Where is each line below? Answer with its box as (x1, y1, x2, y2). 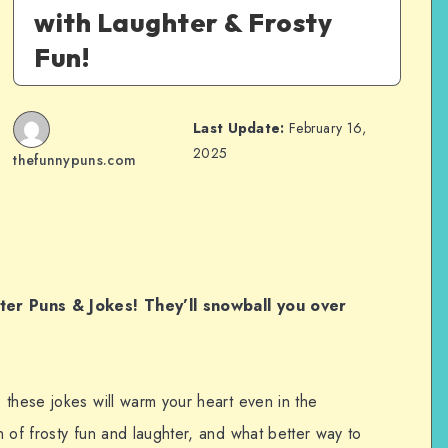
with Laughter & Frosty (34, 6, 333, 39)
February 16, (284, 117, 367, 138)
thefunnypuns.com (13, 150, 137, 170)
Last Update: (193, 117, 285, 138)
